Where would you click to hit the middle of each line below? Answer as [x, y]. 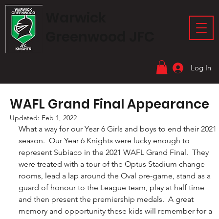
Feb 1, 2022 [59, 118]
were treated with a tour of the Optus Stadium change [113, 164]
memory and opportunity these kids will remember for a [116, 211]
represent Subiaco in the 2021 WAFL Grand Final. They [115, 153]
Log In [201, 68]
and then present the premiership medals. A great [107, 199]
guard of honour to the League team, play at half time [112, 188]
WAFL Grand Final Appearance [109, 104]
